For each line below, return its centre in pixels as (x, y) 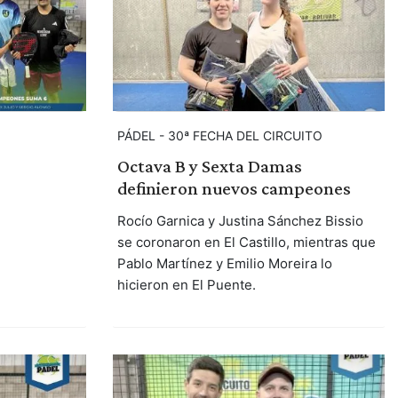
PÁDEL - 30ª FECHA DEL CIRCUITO (219, 136)
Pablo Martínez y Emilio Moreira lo (224, 264)
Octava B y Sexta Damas (209, 167)
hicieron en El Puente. (186, 285)
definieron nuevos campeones (234, 189)
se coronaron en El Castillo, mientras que (246, 243)
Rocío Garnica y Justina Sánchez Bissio (240, 221)
